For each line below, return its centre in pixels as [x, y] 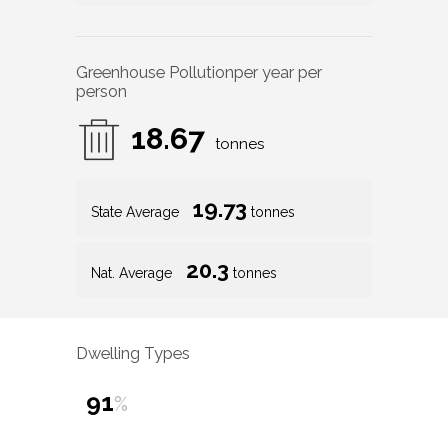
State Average [137, 211]
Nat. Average [133, 272]
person [101, 91]
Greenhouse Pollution [155, 72]
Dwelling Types [133, 354]
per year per [278, 72]
